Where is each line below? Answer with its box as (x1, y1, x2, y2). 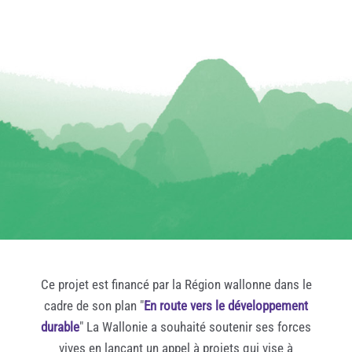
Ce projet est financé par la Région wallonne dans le (40, 277, 312, 293)
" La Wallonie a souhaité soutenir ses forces (79, 319, 311, 335)
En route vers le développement (144, 298, 308, 314)
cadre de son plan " (44, 298, 144, 314)
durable (41, 319, 79, 335)
